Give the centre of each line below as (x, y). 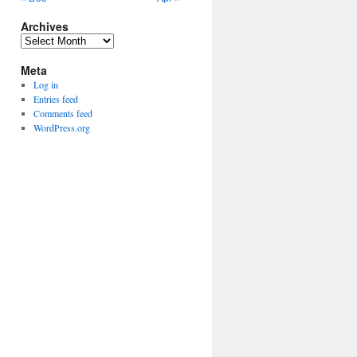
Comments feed (63, 113)
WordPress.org (61, 127)
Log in (45, 84)
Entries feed (55, 99)
